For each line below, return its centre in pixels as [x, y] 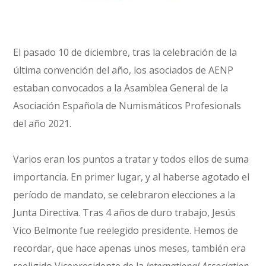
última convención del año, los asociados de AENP [123, 70]
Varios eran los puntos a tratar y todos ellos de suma [131, 159]
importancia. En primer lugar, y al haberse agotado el [132, 177]
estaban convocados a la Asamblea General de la [121, 88]
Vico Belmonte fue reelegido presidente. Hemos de [126, 230]
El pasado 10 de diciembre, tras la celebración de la [125, 52]
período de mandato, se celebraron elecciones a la [124, 194]
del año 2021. [42, 123]
